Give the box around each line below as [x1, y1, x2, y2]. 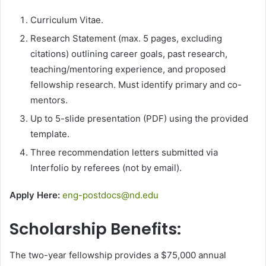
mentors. [30, 94, 68, 106]
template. [30, 128, 69, 140]
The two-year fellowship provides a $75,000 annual [9, 249, 226, 261]
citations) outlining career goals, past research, [30, 47, 227, 59]
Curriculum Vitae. [30, 14, 103, 26]
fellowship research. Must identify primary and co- [30, 78, 242, 90]
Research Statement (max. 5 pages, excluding [30, 32, 222, 44]
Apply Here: [9, 189, 60, 201]
